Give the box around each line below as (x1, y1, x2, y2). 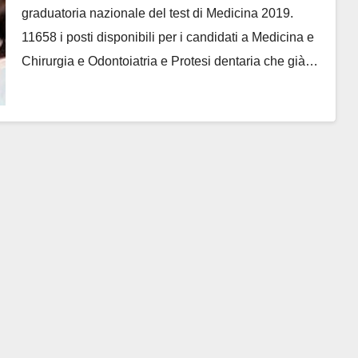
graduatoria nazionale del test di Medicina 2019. (21, 6, 293, 20)
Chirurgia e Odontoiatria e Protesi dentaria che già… (21, 54, 318, 68)
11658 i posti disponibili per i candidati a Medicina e (21, 30, 314, 44)
